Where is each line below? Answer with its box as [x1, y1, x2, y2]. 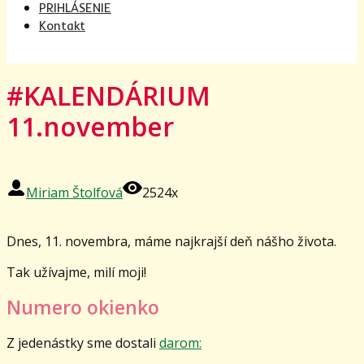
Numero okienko [6, 293, 159, 320]
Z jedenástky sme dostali [6, 334, 159, 353]
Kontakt [39, 18, 85, 33]
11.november [6, 109, 174, 145]
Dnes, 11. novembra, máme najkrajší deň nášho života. [6, 232, 336, 250]
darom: [159, 334, 201, 353]
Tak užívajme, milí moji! [6, 262, 146, 281]
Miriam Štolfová [26, 183, 123, 201]
